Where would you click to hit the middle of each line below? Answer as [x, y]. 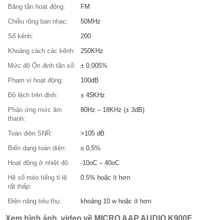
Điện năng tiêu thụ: [35, 201]
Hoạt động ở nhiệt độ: [39, 163]
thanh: [17, 119]
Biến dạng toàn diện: [37, 148]
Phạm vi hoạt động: [36, 80]
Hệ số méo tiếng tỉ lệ [38, 178]
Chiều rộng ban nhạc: [38, 21]
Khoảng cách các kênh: [42, 51]
